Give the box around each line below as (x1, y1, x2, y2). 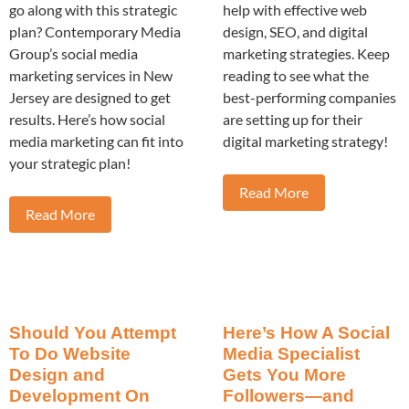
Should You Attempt (9, 323, 176, 343)
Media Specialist (223, 344, 360, 364)
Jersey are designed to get (9, 88, 171, 106)
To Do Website (9, 344, 131, 364)
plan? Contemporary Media (9, 22, 181, 40)
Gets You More (223, 365, 346, 385)
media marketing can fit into (9, 131, 184, 150)
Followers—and (223, 386, 354, 406)
